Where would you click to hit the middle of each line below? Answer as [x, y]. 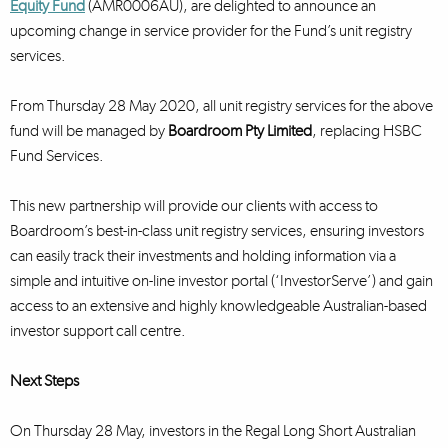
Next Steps [44, 380]
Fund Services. [57, 155]
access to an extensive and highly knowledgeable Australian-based [218, 305]
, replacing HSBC [367, 130]
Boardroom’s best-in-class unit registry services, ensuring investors [217, 230]
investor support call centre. [98, 330]
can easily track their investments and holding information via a [203, 255]
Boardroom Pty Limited [240, 130]
